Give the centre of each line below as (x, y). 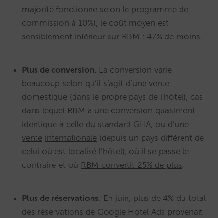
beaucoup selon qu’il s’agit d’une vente (96, 83)
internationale (71, 138)
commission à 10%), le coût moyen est (95, 23)
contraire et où (51, 165)
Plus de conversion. (59, 70)
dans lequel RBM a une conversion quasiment (109, 111)
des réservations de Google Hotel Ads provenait (112, 212)
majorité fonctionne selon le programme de (105, 9)
